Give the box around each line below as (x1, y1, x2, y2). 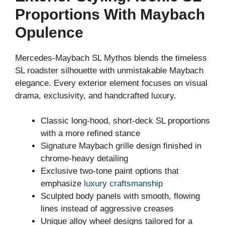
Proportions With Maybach (15, 6, 205, 23)
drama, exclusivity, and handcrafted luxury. (15, 90, 176, 100)
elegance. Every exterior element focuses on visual (15, 78, 207, 88)
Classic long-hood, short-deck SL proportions (41, 116, 210, 126)
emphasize (41, 179, 84, 189)
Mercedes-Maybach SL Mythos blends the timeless (15, 53, 207, 63)
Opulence (15, 24, 83, 41)
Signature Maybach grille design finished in (41, 141, 201, 151)
